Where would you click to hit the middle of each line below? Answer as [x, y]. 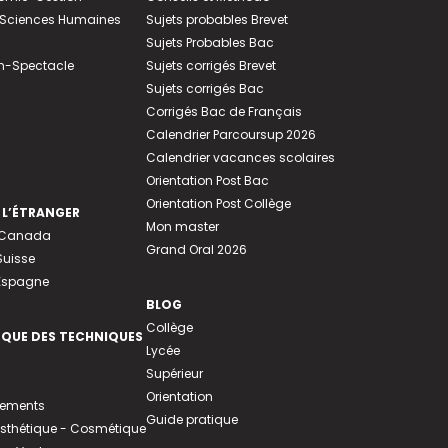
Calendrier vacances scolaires [240, 158]
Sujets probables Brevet [216, 20]
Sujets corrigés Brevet [210, 66]
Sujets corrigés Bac [204, 89]
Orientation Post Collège [218, 204]
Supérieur [174, 374]
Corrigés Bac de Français [223, 112]
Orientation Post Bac [207, 181]
